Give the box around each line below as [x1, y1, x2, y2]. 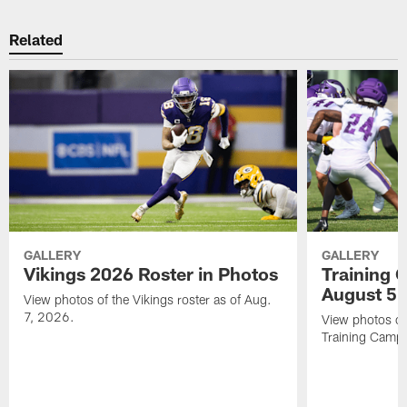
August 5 [321, 282, 397, 304]
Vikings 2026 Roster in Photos [24, 262, 279, 284]
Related [9, 30, 64, 49]
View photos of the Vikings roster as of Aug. [24, 291, 273, 307]
